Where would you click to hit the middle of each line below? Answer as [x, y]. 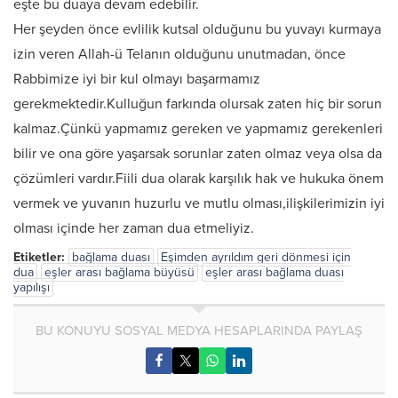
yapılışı [32, 287]
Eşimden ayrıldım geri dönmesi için [256, 257]
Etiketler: [39, 257]
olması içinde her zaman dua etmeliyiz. [134, 228]
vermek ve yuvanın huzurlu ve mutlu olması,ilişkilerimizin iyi [199, 203]
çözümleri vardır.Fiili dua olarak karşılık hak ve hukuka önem [199, 179]
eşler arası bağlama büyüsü [119, 272]
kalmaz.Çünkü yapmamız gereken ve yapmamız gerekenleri [198, 129]
